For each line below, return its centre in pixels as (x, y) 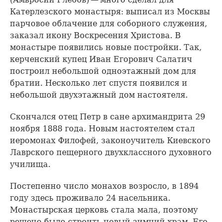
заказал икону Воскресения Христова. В (95, 36)
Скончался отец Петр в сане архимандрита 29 (108, 117)
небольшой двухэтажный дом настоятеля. (99, 95)
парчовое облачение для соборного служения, (109, 24)
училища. (30, 165)
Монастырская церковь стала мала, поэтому (104, 210)
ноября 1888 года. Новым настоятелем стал (102, 129)
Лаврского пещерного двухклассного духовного (111, 153)
